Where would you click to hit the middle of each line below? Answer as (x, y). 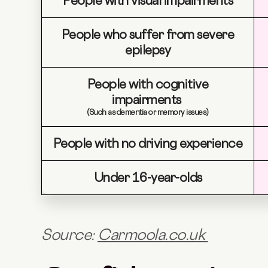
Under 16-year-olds (148, 178)
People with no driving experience (148, 144)
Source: (69, 235)
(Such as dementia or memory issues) (148, 112)
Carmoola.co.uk (153, 235)
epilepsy (148, 50)
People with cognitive (148, 84)
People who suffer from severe (148, 35)
